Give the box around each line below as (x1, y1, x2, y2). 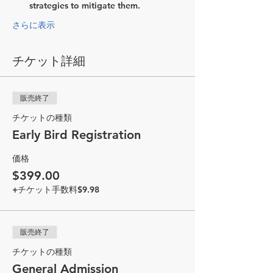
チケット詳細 (12, 54, 85, 69)
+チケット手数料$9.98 (12, 184, 99, 196)
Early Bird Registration (12, 127, 141, 143)
